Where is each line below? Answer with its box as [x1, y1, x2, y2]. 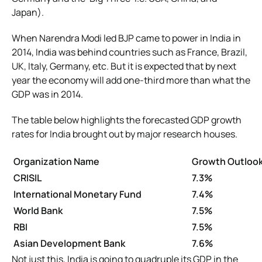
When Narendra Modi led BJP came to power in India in [12, 31, 241, 44]
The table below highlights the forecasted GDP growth [12, 113, 242, 126]
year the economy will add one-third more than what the [12, 73, 250, 87]
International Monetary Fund [13, 187, 142, 201]
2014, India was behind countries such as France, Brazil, [12, 45, 247, 58]
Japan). [12, 5, 44, 19]
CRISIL [13, 171, 42, 184]
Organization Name [13, 154, 99, 168]
